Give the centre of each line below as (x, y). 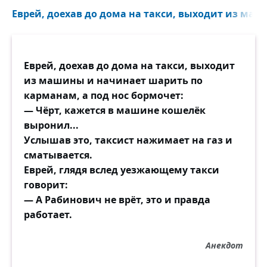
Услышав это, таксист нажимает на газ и (128, 140)
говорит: (46, 185)
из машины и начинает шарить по (113, 80)
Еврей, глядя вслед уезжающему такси (122, 170)
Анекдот (224, 245)
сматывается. (58, 155)
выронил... (51, 125)
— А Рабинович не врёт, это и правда (117, 200)
